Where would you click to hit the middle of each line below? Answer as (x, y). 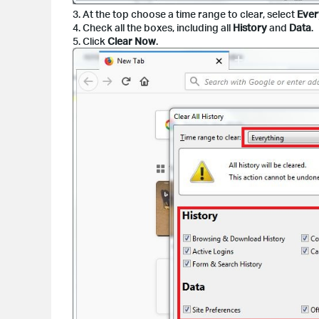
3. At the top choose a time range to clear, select (185, 14)
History (250, 28)
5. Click (90, 41)
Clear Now (132, 41)
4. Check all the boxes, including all (153, 28)
